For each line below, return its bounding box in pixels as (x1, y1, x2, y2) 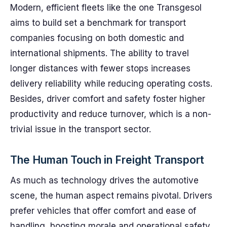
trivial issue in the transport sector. (10, 124, 151, 134)
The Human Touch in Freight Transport (10, 154, 204, 166)
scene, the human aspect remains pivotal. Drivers (10, 191, 212, 201)
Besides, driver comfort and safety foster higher (10, 94, 205, 104)
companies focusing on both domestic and (10, 33, 184, 43)
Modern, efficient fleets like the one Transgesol (10, 3, 202, 13)
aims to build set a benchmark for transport (10, 18, 186, 28)
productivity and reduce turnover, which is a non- (10, 109, 211, 119)
